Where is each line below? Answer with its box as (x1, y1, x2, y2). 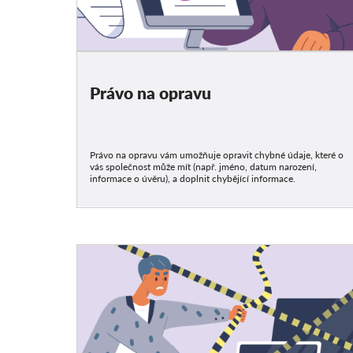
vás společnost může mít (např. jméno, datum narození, (90, 161, 318, 173)
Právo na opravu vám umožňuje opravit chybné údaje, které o (90, 149, 344, 162)
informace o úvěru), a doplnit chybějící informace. (90, 173, 296, 185)
